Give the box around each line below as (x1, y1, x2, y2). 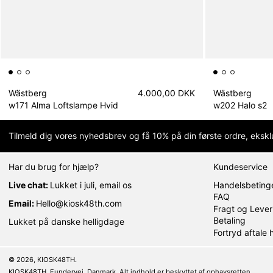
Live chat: (9, 179, 50, 190)
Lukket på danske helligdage (9, 216, 124, 227)
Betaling (213, 215, 246, 225)
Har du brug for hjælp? (9, 161, 99, 172)
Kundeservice (213, 161, 268, 172)
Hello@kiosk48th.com (36, 197, 122, 208)
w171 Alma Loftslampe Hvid (9, 99, 118, 110)
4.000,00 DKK (138, 88, 196, 98)
